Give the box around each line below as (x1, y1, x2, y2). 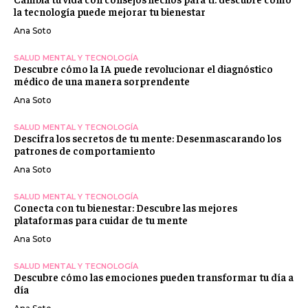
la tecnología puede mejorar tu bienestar (14, 4, 206, 18)
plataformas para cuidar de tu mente (14, 212, 188, 226)
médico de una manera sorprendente (14, 74, 190, 87)
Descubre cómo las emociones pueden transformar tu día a (14, 269, 294, 283)
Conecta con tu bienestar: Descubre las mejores (14, 200, 237, 214)
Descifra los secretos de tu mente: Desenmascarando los (14, 131, 281, 144)
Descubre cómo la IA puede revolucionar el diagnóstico (14, 61, 273, 75)
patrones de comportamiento (14, 143, 155, 157)
